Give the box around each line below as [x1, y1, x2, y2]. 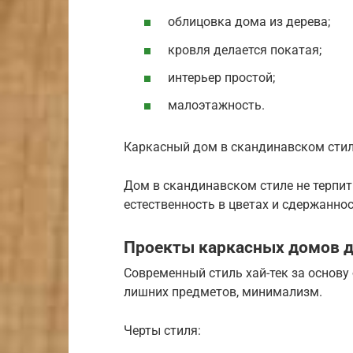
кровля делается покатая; [168, 42, 321, 58]
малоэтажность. [168, 97, 265, 113]
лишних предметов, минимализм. [124, 284, 322, 300]
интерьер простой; [168, 69, 275, 85]
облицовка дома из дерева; [168, 14, 330, 30]
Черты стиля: [124, 323, 201, 339]
